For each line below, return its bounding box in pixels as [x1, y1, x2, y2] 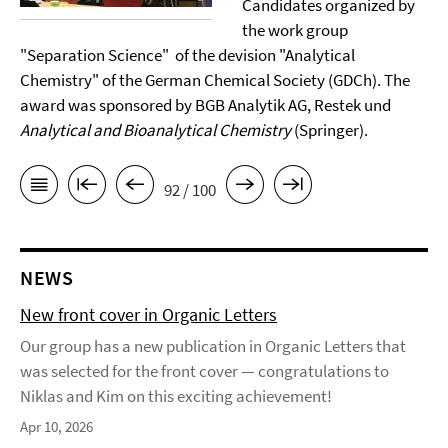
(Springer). [291, 119, 368, 141]
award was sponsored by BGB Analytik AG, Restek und [20, 94, 391, 116]
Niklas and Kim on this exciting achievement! [20, 385, 332, 408]
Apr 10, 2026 [20, 417, 93, 437]
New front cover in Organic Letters [20, 303, 277, 327]
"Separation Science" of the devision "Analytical [20, 44, 355, 66]
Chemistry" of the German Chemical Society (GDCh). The [20, 69, 410, 91]
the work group [241, 19, 348, 41]
